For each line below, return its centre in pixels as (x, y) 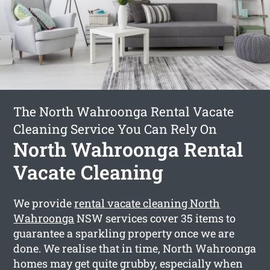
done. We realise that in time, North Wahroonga (135, 248)
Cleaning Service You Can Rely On (115, 129)
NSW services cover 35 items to (155, 218)
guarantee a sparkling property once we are (124, 233)
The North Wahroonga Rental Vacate (124, 111)
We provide (44, 203)
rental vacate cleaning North (147, 203)
